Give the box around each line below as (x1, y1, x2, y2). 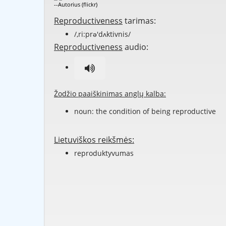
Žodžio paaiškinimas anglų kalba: (54, 89, 166, 99)
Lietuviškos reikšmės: (54, 134, 134, 146)
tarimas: (123, 15, 156, 27)
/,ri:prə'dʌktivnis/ (74, 29, 131, 39)
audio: (123, 41, 148, 53)
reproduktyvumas (74, 148, 134, 158)
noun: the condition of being (74, 106, 173, 117)
